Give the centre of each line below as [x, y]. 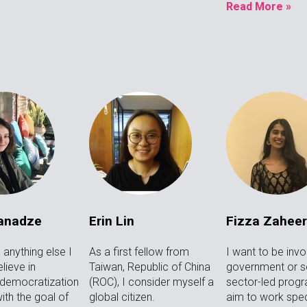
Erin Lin [111, 221]
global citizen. [122, 297]
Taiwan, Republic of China [149, 267]
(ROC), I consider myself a [151, 282]
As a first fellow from [139, 251]
